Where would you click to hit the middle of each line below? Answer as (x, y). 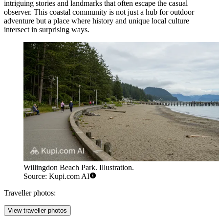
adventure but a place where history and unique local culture (97, 21)
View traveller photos (37, 211)
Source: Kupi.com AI (56, 176)
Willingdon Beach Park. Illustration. (79, 168)
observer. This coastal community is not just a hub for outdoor (99, 12)
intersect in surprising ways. (47, 29)
